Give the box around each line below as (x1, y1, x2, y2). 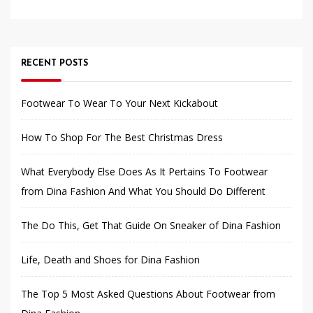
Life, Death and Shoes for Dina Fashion (21, 253, 200, 267)
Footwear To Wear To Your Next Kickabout (21, 96, 218, 110)
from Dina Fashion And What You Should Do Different (21, 184, 265, 198)
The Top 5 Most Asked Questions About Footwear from (21, 287, 275, 301)
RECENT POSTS (21, 59, 88, 68)
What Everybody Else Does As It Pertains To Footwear (21, 165, 268, 179)
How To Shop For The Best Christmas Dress (21, 131, 223, 145)
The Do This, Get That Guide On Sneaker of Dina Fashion (21, 219, 281, 233)
